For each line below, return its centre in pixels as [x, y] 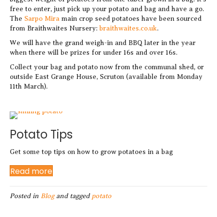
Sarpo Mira [42, 19]
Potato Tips [41, 134]
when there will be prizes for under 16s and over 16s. [93, 53]
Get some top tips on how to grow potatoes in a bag [91, 152]
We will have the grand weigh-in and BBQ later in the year [103, 43]
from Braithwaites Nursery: [54, 28]
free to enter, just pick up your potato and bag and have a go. [107, 9]
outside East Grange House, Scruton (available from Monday [106, 77]
